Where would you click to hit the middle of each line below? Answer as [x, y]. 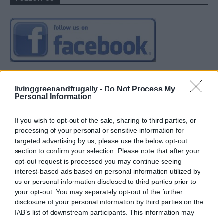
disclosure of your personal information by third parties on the [109, 202]
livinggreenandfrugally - [59, 89]
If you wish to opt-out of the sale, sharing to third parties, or [105, 120]
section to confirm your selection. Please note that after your [107, 151]
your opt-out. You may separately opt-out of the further [99, 191]
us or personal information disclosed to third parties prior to [105, 181]
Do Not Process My [140, 89]
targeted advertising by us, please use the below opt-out [101, 140]
